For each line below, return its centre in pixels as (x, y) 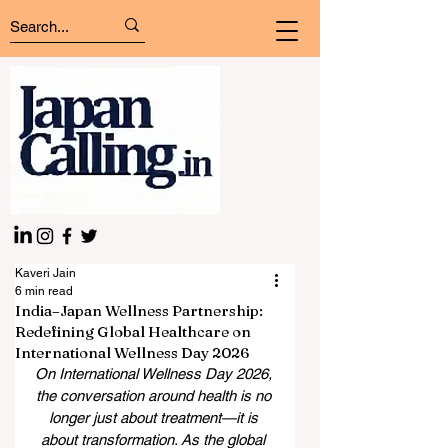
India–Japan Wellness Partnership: (139, 310)
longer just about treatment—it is (155, 417)
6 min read (44, 291)
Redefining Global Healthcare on (133, 331)
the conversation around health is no (155, 395)
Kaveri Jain (45, 273)
